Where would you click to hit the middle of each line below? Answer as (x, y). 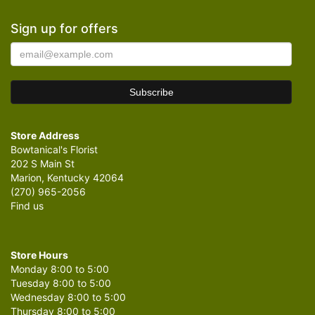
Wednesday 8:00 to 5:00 (68, 297)
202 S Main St (43, 163)
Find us (27, 205)
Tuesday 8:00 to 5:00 (61, 283)
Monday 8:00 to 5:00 (60, 269)
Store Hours (39, 255)
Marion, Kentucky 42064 (67, 177)
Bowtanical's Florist (54, 149)
